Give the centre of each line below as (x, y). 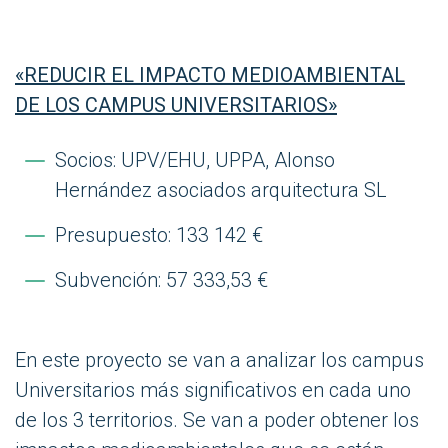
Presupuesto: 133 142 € (159, 234)
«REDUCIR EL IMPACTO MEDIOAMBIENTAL (210, 74)
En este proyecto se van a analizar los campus (219, 359)
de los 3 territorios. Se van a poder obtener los (217, 419)
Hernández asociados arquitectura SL (221, 189)
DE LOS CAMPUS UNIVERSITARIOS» (176, 104)
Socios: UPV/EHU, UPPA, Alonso (195, 159)
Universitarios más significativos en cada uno (213, 389)
